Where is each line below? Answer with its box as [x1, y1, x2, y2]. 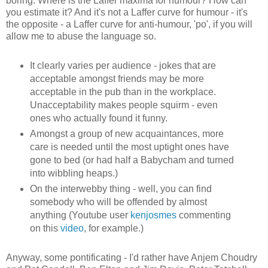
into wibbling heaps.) [29, 168, 118, 179]
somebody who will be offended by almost [29, 197, 207, 208]
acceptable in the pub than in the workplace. [29, 87, 216, 98]
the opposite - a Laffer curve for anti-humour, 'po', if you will [6, 19, 252, 30]
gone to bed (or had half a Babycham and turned [29, 155, 234, 166]
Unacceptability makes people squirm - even [29, 100, 218, 111]
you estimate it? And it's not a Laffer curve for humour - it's [6, 7, 248, 18]
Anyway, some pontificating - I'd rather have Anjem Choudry [6, 252, 257, 263]
